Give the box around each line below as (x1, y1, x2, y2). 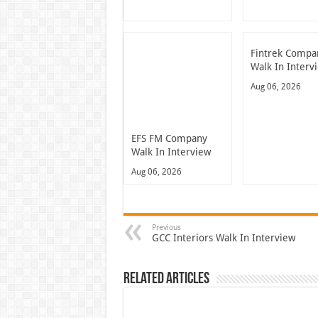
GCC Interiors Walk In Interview (151, 231, 295, 243)
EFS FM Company (131, 132, 207, 144)
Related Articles (123, 270, 209, 287)
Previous (151, 222, 181, 232)
